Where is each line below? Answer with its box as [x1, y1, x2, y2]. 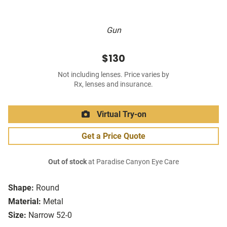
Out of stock [48, 158, 87, 167]
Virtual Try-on [95, 109, 146, 120]
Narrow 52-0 [28, 210, 72, 220]
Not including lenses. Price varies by [58, 70, 169, 80]
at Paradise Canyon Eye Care [87, 158, 179, 167]
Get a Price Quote [82, 131, 145, 141]
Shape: [8, 183, 34, 193]
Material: [8, 197, 41, 207]
